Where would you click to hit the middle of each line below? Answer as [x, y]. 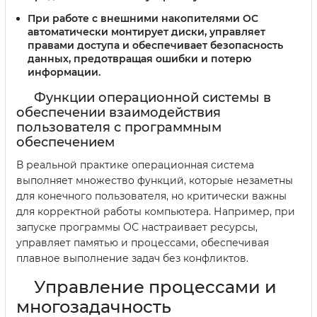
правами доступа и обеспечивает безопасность [155, 45]
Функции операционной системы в [152, 97]
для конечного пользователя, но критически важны [151, 196]
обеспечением [65, 142]
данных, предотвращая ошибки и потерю [139, 58]
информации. [64, 72]
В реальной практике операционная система [135, 165]
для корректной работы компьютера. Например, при [156, 211]
